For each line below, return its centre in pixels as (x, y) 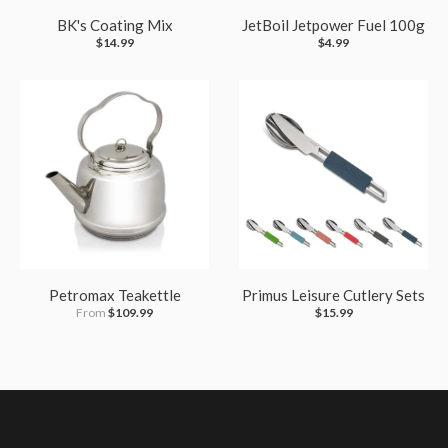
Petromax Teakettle (114, 295)
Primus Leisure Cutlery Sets (333, 295)
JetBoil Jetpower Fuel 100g (333, 25)
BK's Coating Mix (114, 25)
